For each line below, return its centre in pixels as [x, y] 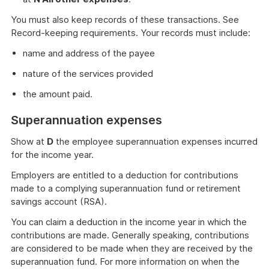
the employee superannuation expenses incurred [156, 141]
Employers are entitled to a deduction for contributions [125, 175]
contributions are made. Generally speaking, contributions [130, 235]
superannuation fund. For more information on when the [125, 261]
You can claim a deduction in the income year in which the [129, 222]
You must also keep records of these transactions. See [125, 20]
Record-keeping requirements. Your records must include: [131, 33]
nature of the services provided [88, 74]
